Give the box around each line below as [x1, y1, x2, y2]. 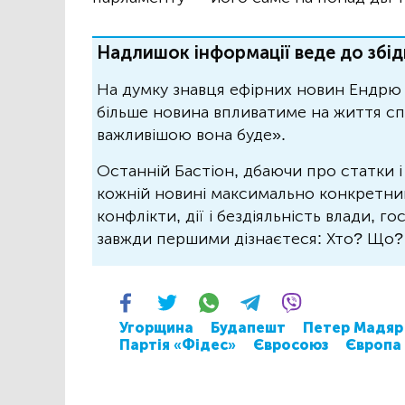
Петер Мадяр [303, 319, 403, 337]
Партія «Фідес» [119, 336, 236, 354]
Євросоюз [253, 336, 328, 354]
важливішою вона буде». [97, 125, 286, 146]
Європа [345, 336, 401, 354]
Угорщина [119, 319, 193, 337]
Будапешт [211, 319, 286, 337]
